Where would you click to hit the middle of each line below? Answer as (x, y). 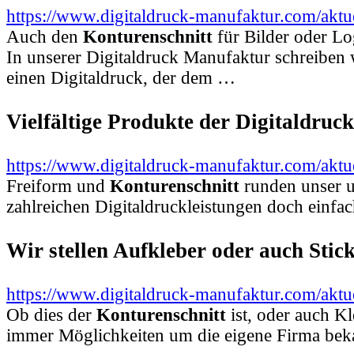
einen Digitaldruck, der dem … (121, 78)
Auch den (45, 37)
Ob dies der (51, 314)
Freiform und (58, 186)
